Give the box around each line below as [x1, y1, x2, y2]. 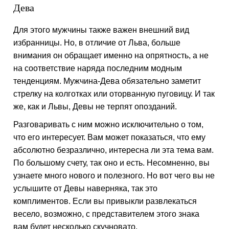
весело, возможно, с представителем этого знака [13, 210, 200, 218]
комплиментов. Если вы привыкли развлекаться [13, 197, 197, 205]
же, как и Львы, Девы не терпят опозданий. [13, 102, 177, 111]
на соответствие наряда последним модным [13, 64, 182, 73]
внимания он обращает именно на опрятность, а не [13, 51, 209, 60]
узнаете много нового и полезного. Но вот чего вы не [13, 171, 215, 180]
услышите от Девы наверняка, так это [13, 184, 158, 193]
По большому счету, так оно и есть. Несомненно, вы [13, 158, 210, 167]
